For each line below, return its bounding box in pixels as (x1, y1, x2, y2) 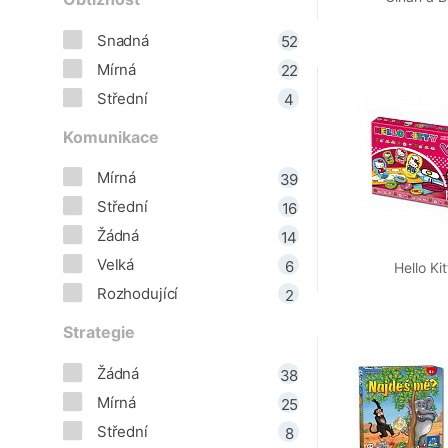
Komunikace (63, 127, 159, 147)
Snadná (96, 30, 149, 50)
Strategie (63, 323, 135, 343)
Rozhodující (96, 284, 179, 304)
